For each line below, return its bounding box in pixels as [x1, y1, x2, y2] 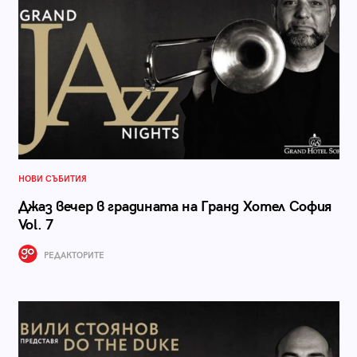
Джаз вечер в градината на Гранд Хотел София [18, 198, 332, 215]
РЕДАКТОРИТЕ [41, 249, 104, 261]
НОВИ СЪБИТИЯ [18, 173, 87, 184]
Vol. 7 [18, 216, 53, 233]
